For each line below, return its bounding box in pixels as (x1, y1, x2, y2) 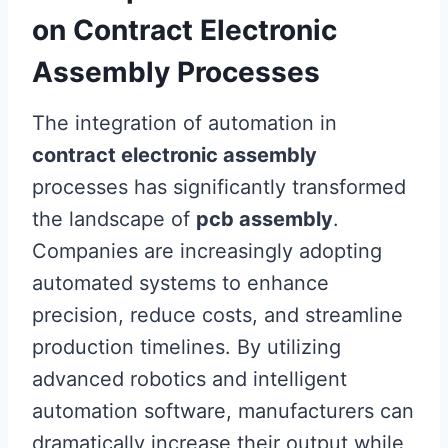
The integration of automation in (32, 111, 337, 135)
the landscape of (32, 207, 196, 231)
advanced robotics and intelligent (32, 367, 347, 391)
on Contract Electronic (32, 13, 337, 47)
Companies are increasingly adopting (32, 239, 382, 263)
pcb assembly (196, 207, 333, 231)
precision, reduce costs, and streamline (32, 303, 403, 327)
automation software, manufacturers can (32, 399, 414, 423)
